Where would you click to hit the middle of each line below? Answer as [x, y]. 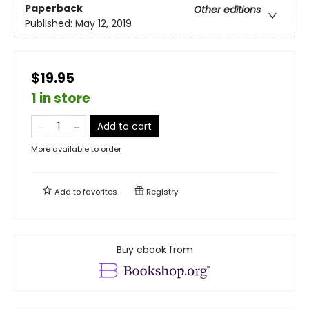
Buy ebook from [154, 249]
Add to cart [124, 126]
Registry [161, 191]
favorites [100, 191]
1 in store [61, 98]
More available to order [76, 149]
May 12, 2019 [103, 23]
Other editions [227, 9]
